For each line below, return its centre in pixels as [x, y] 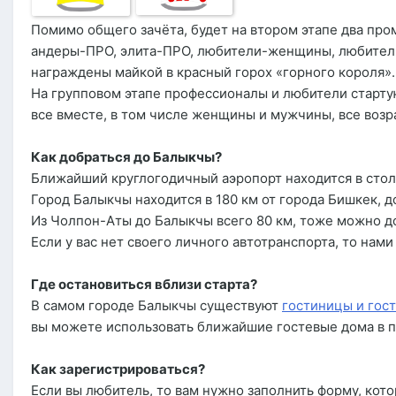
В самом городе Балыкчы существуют [155, 306]
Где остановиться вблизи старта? [144, 285]
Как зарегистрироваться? [118, 369]
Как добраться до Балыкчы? [126, 157]
